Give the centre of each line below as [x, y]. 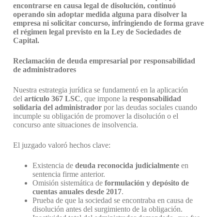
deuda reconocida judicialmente [127, 165]
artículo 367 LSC [52, 99]
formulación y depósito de [147, 183]
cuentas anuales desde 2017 [77, 192]
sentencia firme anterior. [69, 174]
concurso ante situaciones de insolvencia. [75, 125]
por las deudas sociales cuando [149, 107]
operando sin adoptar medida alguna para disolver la [100, 14]
